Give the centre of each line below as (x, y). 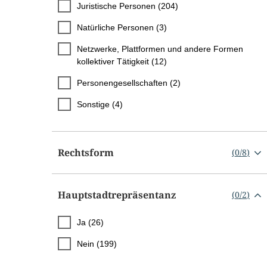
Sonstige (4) (100, 104)
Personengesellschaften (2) (129, 83)
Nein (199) (97, 243)
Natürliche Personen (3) (122, 27)
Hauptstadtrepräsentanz (117, 195)
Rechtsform (86, 152)
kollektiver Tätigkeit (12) (122, 61)
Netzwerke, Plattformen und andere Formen (160, 49)
